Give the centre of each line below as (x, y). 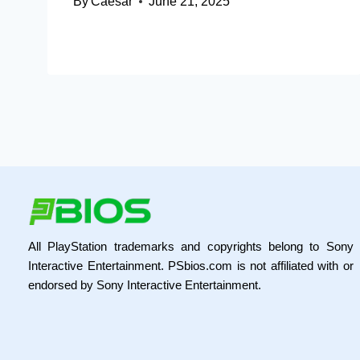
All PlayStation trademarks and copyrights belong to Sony (191, 246)
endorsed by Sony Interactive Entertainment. (145, 284)
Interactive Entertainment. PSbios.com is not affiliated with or (191, 265)
